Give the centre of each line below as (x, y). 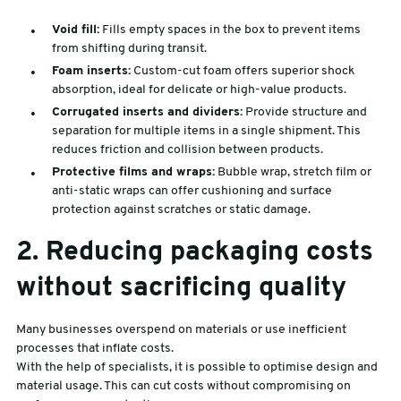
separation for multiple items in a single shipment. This (206, 131)
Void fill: (75, 30)
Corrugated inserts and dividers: (147, 112)
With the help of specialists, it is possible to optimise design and (196, 367)
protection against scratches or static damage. (181, 209)
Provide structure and (304, 112)
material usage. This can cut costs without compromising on (183, 386)
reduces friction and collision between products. (187, 149)
